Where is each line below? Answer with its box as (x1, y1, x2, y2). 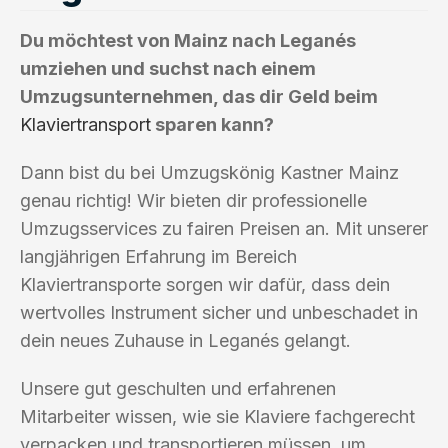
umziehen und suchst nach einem (20, 57, 316, 79)
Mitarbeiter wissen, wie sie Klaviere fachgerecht (20, 405, 415, 427)
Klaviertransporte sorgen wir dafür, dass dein (20, 273, 390, 295)
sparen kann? (151, 113, 274, 135)
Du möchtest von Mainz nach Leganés (20, 29, 356, 51)
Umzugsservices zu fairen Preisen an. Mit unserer (20, 217, 428, 239)
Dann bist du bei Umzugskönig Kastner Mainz (20, 161, 399, 183)
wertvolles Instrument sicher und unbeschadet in (20, 301, 418, 323)
